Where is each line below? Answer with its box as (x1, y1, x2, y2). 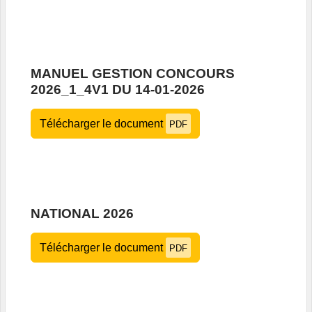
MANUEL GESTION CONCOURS (31, 66, 235, 81)
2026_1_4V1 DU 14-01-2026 (31, 82, 205, 97)
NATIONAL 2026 (31, 206, 134, 221)
